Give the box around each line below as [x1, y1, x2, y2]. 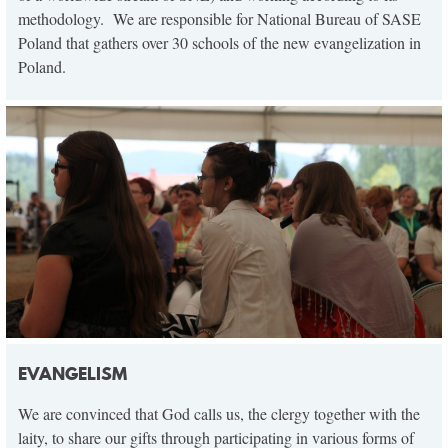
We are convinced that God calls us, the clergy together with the [18, 403, 420, 425]
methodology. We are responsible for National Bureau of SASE [18, 7, 421, 29]
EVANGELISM [18, 361, 127, 387]
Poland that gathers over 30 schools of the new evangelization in [18, 31, 421, 53]
